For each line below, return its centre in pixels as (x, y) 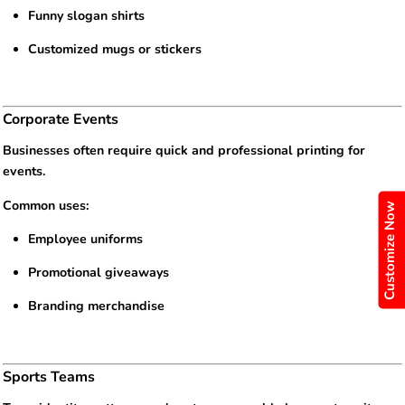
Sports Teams (49, 377)
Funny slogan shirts (87, 15)
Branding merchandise (97, 306)
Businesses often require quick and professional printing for (184, 151)
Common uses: (46, 205)
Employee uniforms (86, 239)
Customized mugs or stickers (115, 49)
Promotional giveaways (99, 272)
